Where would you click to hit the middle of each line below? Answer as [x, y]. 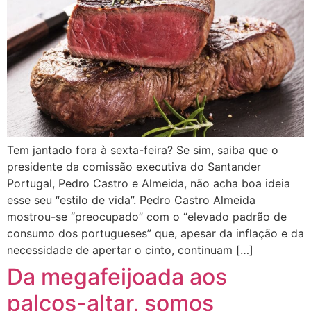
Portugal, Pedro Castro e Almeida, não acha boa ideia [149, 183]
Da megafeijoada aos [117, 276]
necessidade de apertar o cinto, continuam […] [130, 250]
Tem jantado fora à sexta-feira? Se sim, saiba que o [143, 150]
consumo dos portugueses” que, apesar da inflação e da [155, 233]
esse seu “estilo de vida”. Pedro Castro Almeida [131, 200]
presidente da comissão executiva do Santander [134, 166]
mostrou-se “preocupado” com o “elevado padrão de [147, 216]
